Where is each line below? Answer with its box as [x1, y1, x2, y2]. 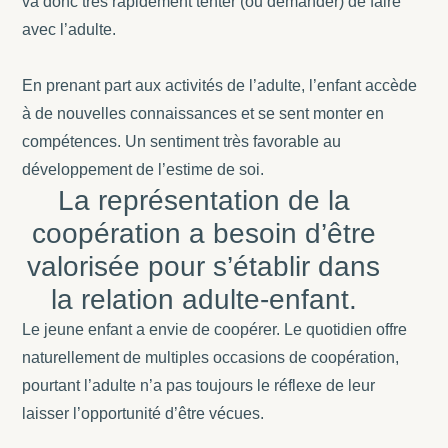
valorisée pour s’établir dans [27, 250, 381, 282]
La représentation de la [57, 184, 350, 216]
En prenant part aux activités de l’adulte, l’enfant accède [22, 76, 418, 94]
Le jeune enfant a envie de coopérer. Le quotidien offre [22, 320, 408, 338]
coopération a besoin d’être [31, 217, 376, 249]
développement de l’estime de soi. [22, 160, 265, 178]
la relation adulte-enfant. [50, 283, 357, 315]
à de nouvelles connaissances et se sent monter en [22, 104, 385, 122]
